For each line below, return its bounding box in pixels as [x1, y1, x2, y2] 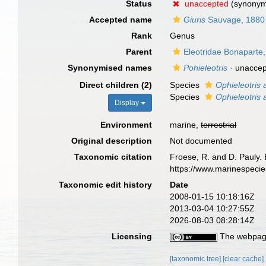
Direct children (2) [80, 80, 153, 90]
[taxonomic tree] [170, 255, 223, 263]
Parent [126, 47, 153, 56]
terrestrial [201, 120, 237, 129]
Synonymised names [68, 63, 153, 72]
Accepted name [89, 15, 153, 24]
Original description [71, 136, 153, 145]
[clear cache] [223, 255, 264, 263]
